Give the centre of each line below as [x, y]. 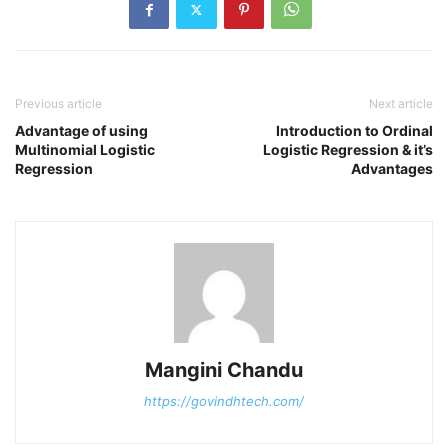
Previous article [58, 103]
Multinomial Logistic [85, 149]
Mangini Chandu [224, 370]
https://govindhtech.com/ [224, 401]
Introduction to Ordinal [354, 130]
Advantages [392, 168]
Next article [401, 103]
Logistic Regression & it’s [348, 149]
